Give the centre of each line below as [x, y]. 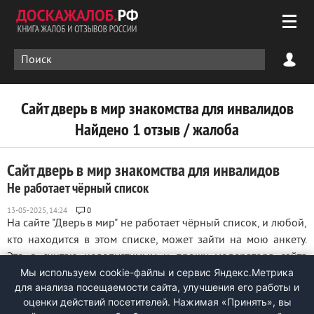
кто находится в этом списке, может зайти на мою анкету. [157, 240]
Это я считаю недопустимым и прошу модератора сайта [157, 257]
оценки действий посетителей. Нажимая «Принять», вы [157, 302]
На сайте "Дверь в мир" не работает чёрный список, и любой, [157, 224]
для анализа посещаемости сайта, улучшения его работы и [157, 287]
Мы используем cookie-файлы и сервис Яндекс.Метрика [157, 272]
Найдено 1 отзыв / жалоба [157, 129]
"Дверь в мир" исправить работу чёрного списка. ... [130, 274]
